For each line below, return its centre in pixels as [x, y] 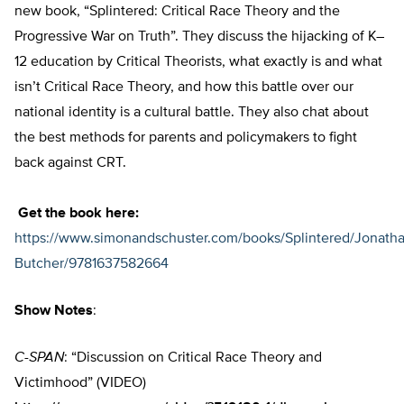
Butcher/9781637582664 [92, 265]
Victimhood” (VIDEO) [80, 384]
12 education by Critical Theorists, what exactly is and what [198, 63]
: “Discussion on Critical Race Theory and [193, 358]
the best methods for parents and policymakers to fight [186, 138]
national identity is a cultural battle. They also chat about [192, 113]
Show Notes [54, 312]
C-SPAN [39, 358]
